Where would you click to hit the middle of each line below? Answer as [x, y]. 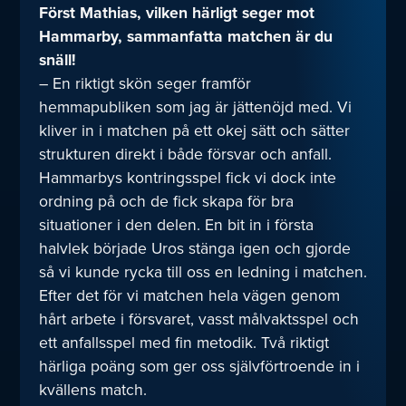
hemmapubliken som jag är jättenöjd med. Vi [195, 106]
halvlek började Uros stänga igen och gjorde [194, 248]
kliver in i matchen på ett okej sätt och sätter [194, 130]
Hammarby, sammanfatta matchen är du [185, 36]
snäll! [57, 59]
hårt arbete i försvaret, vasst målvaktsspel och [198, 319]
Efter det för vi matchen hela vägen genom [189, 295]
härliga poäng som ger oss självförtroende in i [199, 366]
